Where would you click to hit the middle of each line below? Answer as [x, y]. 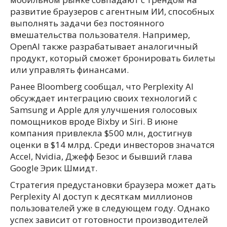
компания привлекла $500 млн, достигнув [101, 133]
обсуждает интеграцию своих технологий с [104, 98]
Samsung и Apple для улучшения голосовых [104, 110]
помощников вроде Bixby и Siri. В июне [94, 121]
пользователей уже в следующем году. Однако [110, 208]
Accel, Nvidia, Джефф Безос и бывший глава [101, 156]
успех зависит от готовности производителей [109, 220]
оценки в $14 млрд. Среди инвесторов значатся [112, 145]
